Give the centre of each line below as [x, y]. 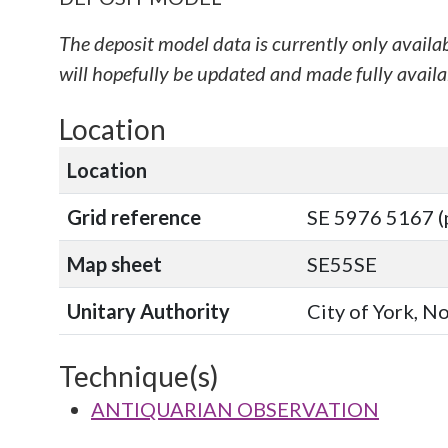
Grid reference [134, 217]
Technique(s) [139, 376]
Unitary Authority [148, 311]
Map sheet [114, 264]
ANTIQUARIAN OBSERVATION [235, 409]
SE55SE [342, 264]
